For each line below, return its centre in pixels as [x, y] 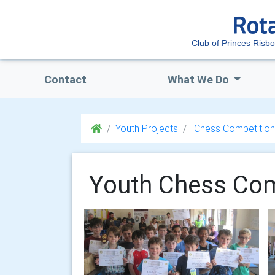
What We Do [199, 79]
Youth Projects [147, 128]
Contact [65, 79]
